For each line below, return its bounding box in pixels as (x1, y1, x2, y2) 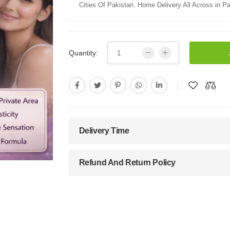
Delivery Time (79, 126, 129, 136)
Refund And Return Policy (79, 158, 176, 167)
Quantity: (68, 49, 98, 57)
